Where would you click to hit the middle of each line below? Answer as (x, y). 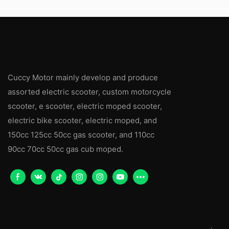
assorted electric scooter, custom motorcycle (89, 92)
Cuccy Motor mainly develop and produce (83, 77)
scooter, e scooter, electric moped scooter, (85, 106)
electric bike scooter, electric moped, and (82, 120)
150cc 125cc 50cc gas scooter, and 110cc (81, 135)
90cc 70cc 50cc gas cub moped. (65, 149)
